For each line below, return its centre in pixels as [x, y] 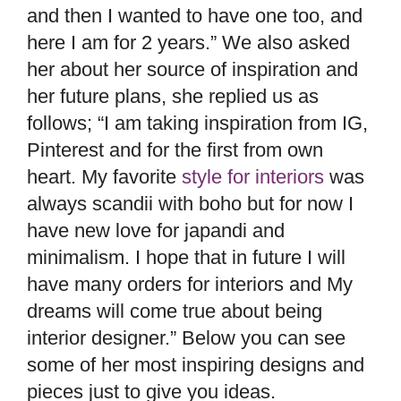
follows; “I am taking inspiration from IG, [197, 123]
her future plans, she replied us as [173, 96]
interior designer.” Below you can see [186, 337]
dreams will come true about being [175, 311]
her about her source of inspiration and [192, 69]
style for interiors [253, 176]
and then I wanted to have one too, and [195, 15]
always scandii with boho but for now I [190, 203]
